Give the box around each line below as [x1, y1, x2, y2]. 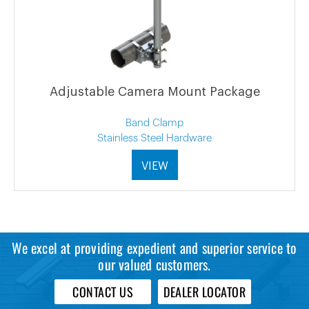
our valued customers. [98, 253, 211, 275]
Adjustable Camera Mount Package [49, 85, 260, 98]
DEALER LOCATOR [163, 282, 246, 301]
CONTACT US [72, 282, 133, 301]
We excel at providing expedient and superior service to [12, 237, 297, 258]
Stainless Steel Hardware [97, 132, 212, 143]
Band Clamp [126, 117, 183, 128]
